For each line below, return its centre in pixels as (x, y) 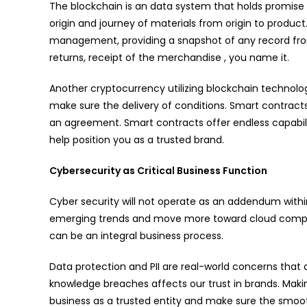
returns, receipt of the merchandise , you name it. (169, 58)
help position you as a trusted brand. (137, 140)
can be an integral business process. (136, 236)
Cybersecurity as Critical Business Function (158, 171)
